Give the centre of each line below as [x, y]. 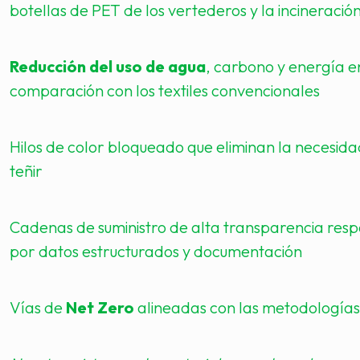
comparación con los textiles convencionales [165, 90]
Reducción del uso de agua [108, 66]
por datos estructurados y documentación [156, 251]
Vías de [38, 307]
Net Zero [100, 307]
